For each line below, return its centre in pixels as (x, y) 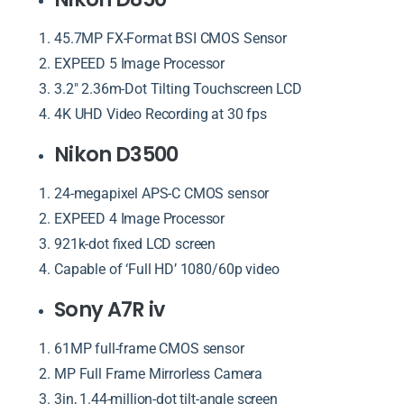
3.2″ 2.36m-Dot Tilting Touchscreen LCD (178, 88)
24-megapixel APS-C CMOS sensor (162, 193)
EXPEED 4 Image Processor (140, 218)
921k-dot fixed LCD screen (135, 243)
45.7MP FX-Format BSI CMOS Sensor (170, 38)
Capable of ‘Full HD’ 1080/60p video (167, 269)
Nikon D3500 (116, 154)
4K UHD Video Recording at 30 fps (161, 114)
